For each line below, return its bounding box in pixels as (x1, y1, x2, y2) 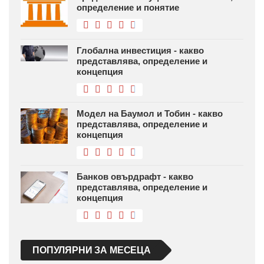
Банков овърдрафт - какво (77, 171, 193, 182)
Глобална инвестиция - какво (77, 45, 204, 56)
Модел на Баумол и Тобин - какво (77, 108, 223, 119)
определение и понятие (77, 2, 179, 13)
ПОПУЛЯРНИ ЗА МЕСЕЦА (32, 245, 151, 256)
